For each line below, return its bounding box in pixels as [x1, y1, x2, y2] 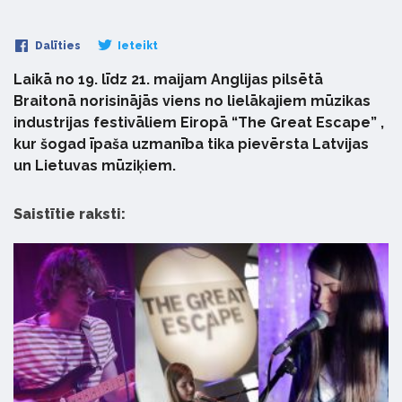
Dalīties [32, 39, 81, 52]
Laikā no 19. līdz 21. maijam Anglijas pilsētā [13, 70, 323, 88]
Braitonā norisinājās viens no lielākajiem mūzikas [13, 92, 371, 109]
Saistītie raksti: [13, 205, 126, 223]
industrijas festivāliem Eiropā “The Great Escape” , [13, 113, 384, 131]
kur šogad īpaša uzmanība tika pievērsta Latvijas [13, 135, 369, 153]
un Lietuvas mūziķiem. [13, 156, 176, 174]
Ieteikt [115, 39, 158, 52]
